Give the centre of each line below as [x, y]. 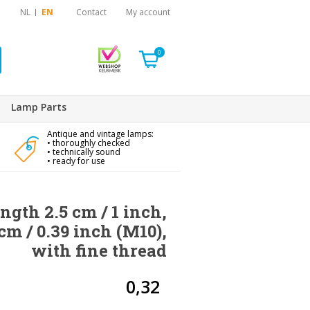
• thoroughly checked [88, 143]
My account [148, 12]
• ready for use [76, 161]
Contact [91, 12]
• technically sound [83, 152]
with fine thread [99, 251]
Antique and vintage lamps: [100, 134]
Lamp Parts [39, 107]
